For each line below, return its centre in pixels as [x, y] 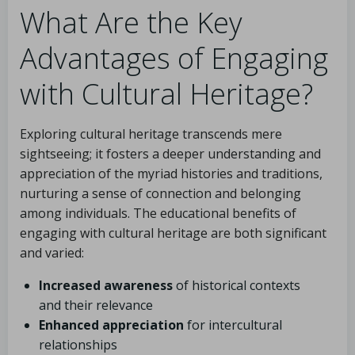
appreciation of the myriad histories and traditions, [171, 174]
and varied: [52, 253]
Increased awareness [106, 285]
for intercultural [233, 325]
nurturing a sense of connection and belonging [160, 193]
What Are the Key [131, 23]
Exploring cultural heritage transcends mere [151, 134]
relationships [78, 345]
